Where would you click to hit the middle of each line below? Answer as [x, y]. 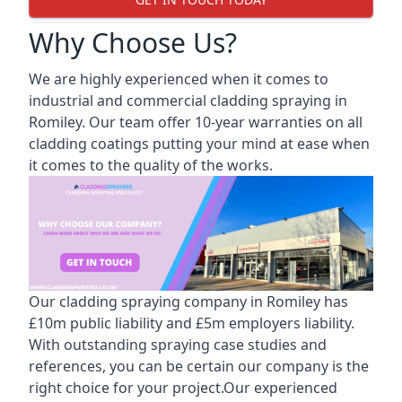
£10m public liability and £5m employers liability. [192, 323]
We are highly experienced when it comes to [179, 79]
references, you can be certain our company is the [199, 366]
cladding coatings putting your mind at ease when [199, 144]
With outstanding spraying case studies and [178, 344]
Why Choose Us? [133, 43]
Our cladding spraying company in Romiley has [188, 301]
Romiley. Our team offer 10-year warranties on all [196, 122]
